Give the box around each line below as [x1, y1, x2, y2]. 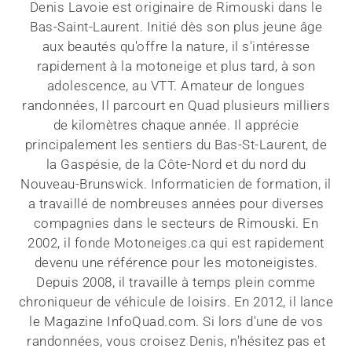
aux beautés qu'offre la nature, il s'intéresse [42, 38, 310, 55]
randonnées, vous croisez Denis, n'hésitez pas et [27, 333, 325, 350]
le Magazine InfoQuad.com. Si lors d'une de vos [29, 313, 323, 330]
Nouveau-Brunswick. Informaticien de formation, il [20, 176, 332, 192]
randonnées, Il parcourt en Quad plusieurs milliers [22, 97, 330, 114]
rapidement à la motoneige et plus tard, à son [36, 58, 316, 75]
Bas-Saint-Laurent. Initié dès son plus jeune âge [30, 19, 322, 35]
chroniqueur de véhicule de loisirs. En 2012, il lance [18, 294, 334, 310]
